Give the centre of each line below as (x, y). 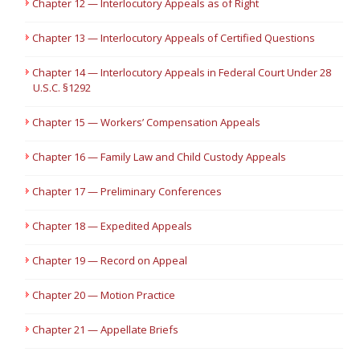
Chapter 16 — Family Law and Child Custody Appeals (160, 157)
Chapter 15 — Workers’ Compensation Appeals (147, 122)
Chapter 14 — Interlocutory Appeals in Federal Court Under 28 (182, 72)
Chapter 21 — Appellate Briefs (106, 329)
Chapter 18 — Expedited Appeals (112, 226)
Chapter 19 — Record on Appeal (110, 260)
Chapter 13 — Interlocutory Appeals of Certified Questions (174, 38)
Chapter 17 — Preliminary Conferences (127, 191)
